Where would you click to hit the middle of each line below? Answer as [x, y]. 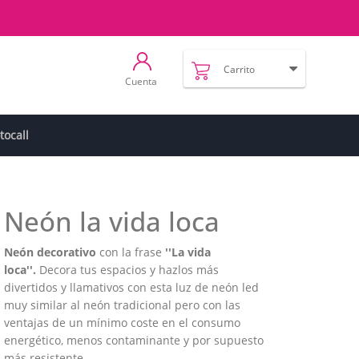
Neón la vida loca [112, 222]
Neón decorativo [50, 252]
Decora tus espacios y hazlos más [129, 270]
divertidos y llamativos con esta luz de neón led [131, 287]
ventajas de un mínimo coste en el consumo [122, 323]
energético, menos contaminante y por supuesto [134, 340]
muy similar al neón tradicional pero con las [122, 305]
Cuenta [141, 81]
